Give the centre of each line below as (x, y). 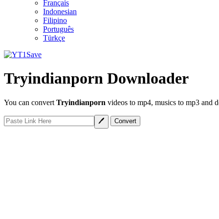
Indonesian (60, 11)
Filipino (55, 20)
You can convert (30, 102)
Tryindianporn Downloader (96, 78)
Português (58, 29)
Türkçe (54, 38)
